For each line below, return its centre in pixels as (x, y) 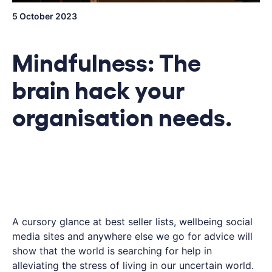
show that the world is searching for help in (112, 250)
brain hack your (98, 88)
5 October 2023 (45, 16)
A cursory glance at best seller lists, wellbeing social (132, 221)
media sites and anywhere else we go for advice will (132, 236)
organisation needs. (122, 115)
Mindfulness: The (107, 60)
